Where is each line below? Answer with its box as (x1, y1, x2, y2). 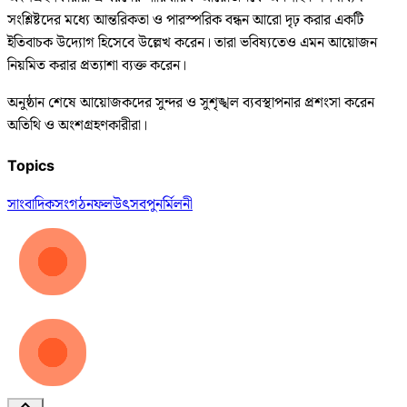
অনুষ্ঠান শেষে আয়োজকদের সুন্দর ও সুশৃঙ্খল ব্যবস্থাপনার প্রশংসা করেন (7, 91, 374, 114)
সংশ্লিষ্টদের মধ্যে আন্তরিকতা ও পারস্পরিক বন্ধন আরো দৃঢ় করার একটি (7, 8, 363, 32)
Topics (7, 156, 55, 175)
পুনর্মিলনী (146, 194, 193, 217)
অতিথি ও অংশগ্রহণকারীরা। (7, 114, 147, 137)
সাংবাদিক (7, 194, 55, 217)
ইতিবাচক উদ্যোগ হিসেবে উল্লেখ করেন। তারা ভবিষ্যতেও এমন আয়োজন (7, 31, 377, 55)
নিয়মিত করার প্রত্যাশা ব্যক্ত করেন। (7, 54, 186, 77)
